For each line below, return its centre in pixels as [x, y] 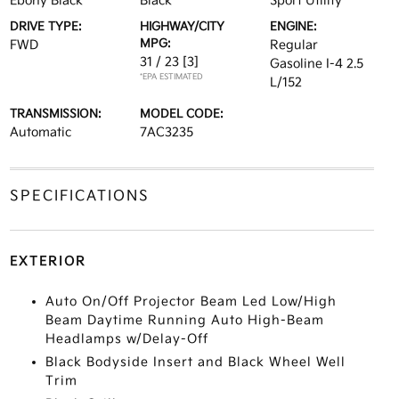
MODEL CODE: [181, 114]
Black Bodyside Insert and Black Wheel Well [195, 362]
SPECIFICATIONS [79, 196]
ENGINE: [294, 27]
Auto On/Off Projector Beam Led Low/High [191, 301]
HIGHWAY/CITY [182, 27]
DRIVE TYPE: [45, 27]
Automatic [40, 132]
